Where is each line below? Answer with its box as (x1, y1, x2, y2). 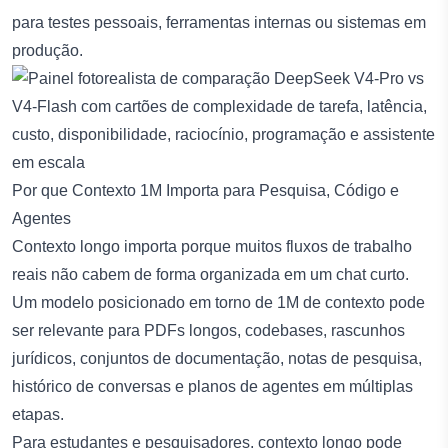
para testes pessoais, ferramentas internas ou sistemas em (12, 13, 426, 31)
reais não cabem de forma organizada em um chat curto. (12, 265, 409, 283)
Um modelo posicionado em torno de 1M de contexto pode (12, 293, 425, 311)
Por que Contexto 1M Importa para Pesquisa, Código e (12, 181, 399, 199)
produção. (12, 41, 83, 59)
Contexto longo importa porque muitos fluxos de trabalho (12, 237, 412, 255)
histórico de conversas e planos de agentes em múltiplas (12, 377, 413, 395)
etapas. (12, 405, 64, 423)
